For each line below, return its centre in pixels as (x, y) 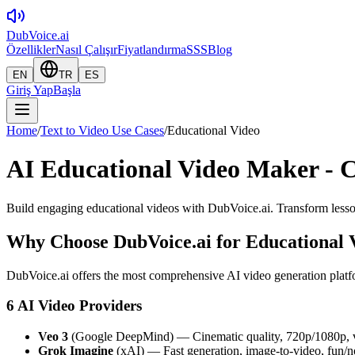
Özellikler (31, 50)
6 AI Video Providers (74, 306)
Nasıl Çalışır (86, 50)
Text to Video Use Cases (102, 130)
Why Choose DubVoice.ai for (126, 241)
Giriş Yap (30, 90)
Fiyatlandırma (152, 50)
